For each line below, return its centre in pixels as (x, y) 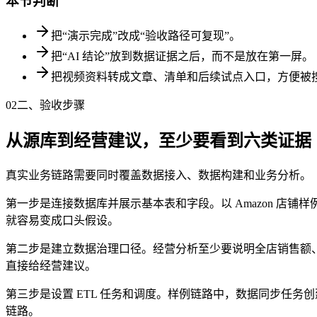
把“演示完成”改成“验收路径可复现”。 (146, 35)
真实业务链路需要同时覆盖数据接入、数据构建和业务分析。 (158, 175)
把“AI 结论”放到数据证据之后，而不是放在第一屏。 (182, 56)
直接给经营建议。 (51, 265)
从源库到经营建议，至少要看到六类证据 (158, 140)
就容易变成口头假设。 (62, 220)
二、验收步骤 (51, 105)
